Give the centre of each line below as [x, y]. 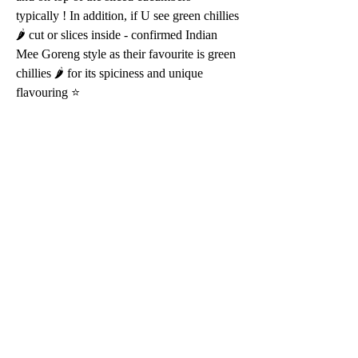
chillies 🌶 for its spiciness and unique [111, 74]
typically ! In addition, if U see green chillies [129, 16]
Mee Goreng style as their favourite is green [127, 54]
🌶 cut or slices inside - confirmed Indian [118, 35]
